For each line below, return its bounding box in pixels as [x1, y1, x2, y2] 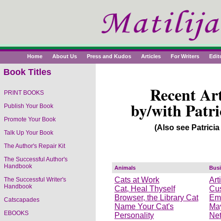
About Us [49, 53, 80, 59]
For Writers [168, 53, 202, 59]
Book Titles [3, 67, 51, 77]
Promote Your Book [4, 116, 56, 123]
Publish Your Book [4, 103, 53, 110]
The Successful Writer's [4, 176, 66, 183]
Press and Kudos [84, 53, 134, 59]
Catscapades [4, 196, 39, 203]
